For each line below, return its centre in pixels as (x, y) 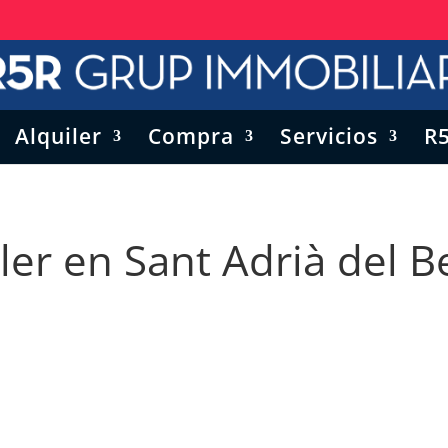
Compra (191, 136)
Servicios (329, 136)
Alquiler (58, 136)
